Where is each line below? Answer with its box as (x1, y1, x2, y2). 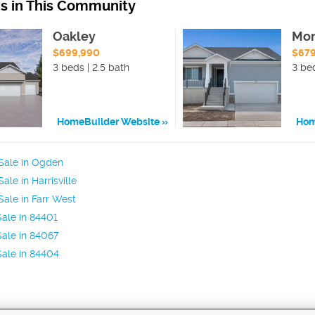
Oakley (53, 28, 96, 44)
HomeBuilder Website (57, 116, 160, 128)
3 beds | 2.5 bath (53, 61, 130, 73)
